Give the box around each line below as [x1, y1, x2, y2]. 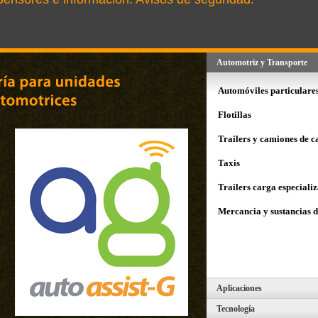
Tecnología [216, 304, 255, 314]
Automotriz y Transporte [216, 57, 307, 67]
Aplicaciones [216, 283, 262, 293]
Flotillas [218, 109, 251, 120]
